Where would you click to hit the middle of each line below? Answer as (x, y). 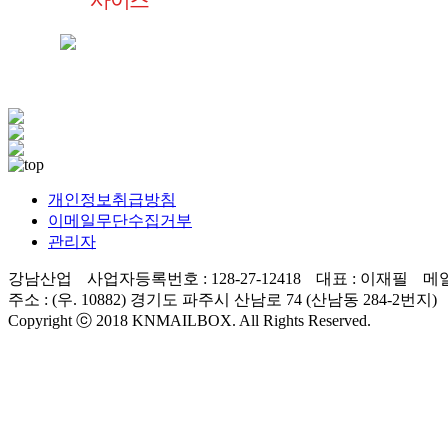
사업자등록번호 (143, 279)
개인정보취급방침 (112, 200)
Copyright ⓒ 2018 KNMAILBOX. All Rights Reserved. (189, 321)
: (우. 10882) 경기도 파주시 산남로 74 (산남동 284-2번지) (238, 300)
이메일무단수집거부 (120, 221)
